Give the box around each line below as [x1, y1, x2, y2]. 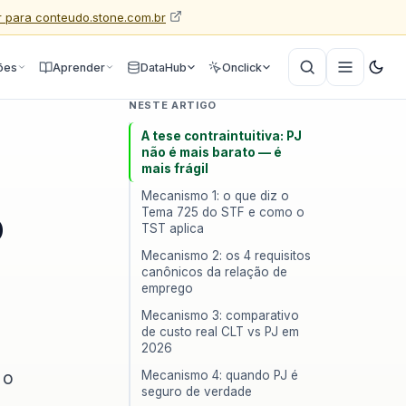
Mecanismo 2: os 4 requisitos [141, 248, 311, 263]
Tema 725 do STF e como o [141, 205, 304, 219]
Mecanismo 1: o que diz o [141, 188, 289, 203]
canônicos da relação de [141, 265, 287, 279]
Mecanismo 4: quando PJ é [141, 368, 298, 382]
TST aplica [141, 221, 204, 236]
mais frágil [141, 161, 208, 176]
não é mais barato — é [141, 145, 282, 159]
